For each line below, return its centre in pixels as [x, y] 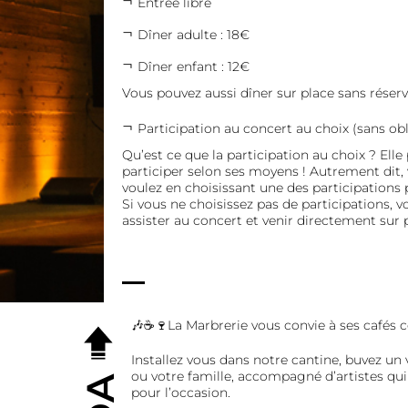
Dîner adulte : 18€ [193, 35]
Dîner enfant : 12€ [193, 67]
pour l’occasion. [180, 393]
